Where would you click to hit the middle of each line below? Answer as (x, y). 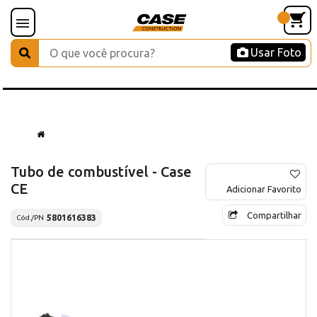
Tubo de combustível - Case (101, 171)
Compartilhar (274, 215)
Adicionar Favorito (264, 189)
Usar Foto (276, 52)
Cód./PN (30, 218)
